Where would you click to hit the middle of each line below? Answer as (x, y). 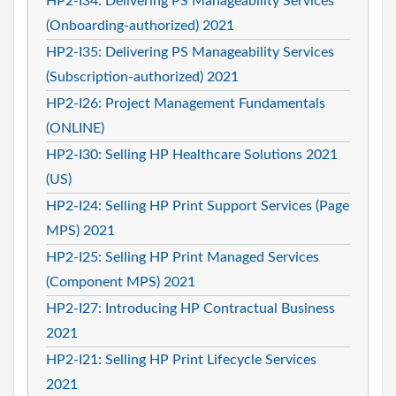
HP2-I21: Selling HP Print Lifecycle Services (181, 359)
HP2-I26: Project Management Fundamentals (186, 103)
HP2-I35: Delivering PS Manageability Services (190, 52)
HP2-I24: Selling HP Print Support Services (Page (198, 206)
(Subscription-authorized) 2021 (142, 76)
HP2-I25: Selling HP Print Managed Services (183, 257)
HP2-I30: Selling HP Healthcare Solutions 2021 (192, 154)
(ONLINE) (75, 128)
